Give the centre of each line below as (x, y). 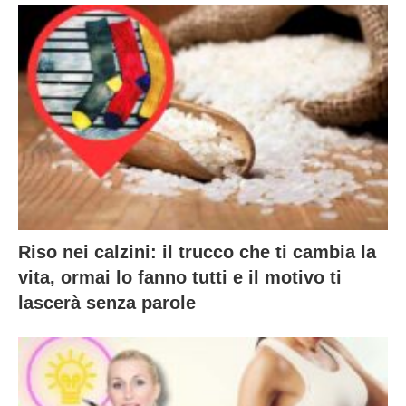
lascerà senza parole (107, 302)
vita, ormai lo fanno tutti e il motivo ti (180, 277)
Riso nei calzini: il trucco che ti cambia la (197, 251)
